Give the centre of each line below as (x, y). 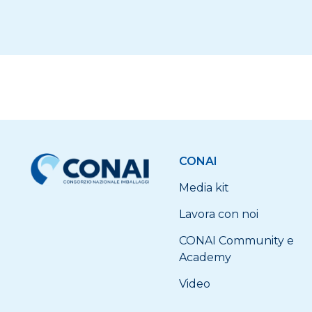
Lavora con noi (219, 214)
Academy (205, 257)
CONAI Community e (237, 241)
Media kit (204, 188)
